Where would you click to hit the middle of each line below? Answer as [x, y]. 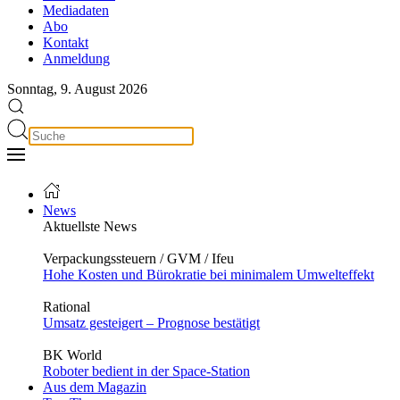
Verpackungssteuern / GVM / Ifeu [138, 258]
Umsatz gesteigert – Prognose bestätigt [151, 323]
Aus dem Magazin [95, 387]
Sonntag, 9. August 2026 [77, 89]
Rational [67, 307]
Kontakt [66, 42]
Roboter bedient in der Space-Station [146, 371]
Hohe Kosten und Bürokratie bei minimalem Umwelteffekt [208, 275]
